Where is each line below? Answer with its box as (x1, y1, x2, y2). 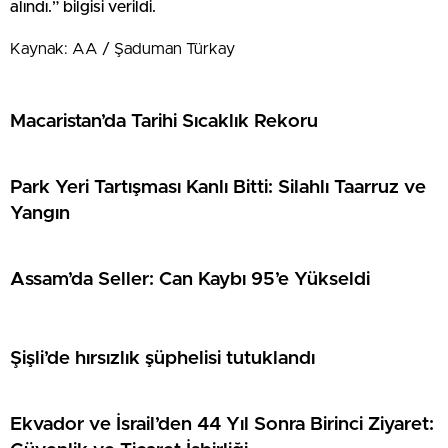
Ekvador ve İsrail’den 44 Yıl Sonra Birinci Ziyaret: (10, 414, 434, 434)
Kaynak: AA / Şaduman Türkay (10, 41, 235, 57)
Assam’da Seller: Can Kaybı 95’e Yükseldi (10, 269, 370, 289)
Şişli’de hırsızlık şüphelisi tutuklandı (10, 348, 315, 368)
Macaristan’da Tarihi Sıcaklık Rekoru (10, 111, 318, 131)
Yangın (10, 203, 70, 223)
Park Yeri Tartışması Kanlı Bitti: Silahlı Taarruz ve (10, 177, 426, 197)
